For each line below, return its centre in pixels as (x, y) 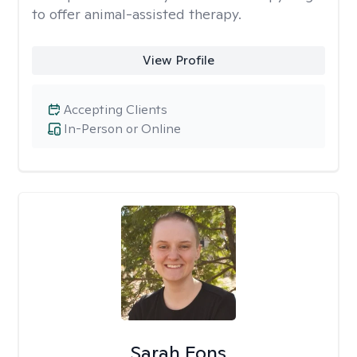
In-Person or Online (122, 129)
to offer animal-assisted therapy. (137, 14)
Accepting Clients (116, 110)
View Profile (178, 60)
